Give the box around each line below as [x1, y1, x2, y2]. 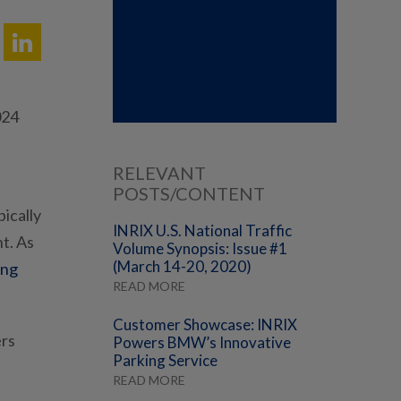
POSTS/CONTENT [113, 183, 265, 205]
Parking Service [113, 351, 218, 371]
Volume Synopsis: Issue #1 [113, 239, 287, 259]
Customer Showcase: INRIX [113, 315, 297, 335]
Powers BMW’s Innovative [113, 333, 291, 353]
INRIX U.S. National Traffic [113, 221, 292, 241]
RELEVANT [113, 162, 206, 184]
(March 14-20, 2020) [113, 257, 252, 277]
